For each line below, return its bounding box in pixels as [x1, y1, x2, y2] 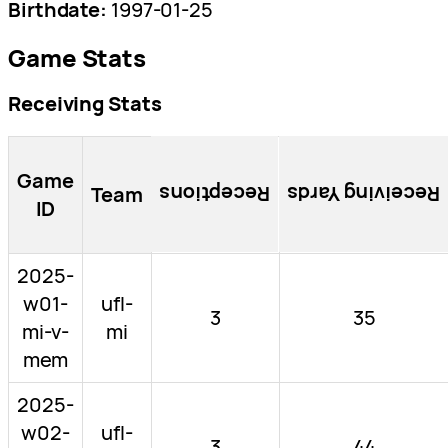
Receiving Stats [8, 90, 162, 118]
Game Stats [8, 41, 146, 75]
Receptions [159, 181, 270, 209]
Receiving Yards [287, 181, 440, 209]
